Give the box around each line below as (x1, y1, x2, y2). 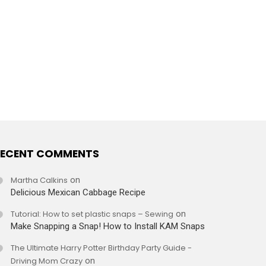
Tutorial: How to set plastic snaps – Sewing (10, 208, 173, 220)
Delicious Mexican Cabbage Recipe (10, 186, 145, 198)
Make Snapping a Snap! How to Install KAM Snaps (10, 220, 205, 232)
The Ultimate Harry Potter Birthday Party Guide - (10, 242, 192, 254)
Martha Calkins (10, 174, 68, 186)
